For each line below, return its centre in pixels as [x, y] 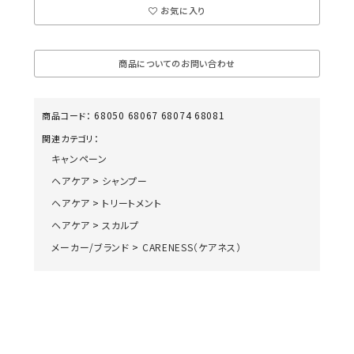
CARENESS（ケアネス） [192, 247]
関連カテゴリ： [71, 139]
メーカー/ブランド [90, 247]
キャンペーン [79, 159]
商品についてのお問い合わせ [177, 64]
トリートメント [132, 203]
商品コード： [67, 116]
